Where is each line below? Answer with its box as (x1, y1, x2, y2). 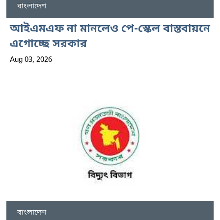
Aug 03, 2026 (10, 55, 52, 65)
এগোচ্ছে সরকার (10, 37, 87, 52)
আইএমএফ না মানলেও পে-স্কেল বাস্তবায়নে (10, 22, 210, 36)
